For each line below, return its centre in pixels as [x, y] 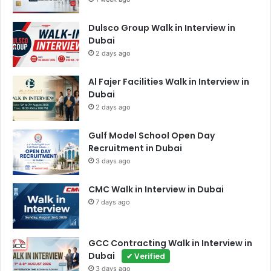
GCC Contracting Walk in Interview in [170, 243]
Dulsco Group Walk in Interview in [162, 28]
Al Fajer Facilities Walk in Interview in [169, 82]
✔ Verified [146, 256]
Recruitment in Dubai [135, 149]
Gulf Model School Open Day [152, 136]
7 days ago [113, 202]
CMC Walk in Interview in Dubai [156, 190]
